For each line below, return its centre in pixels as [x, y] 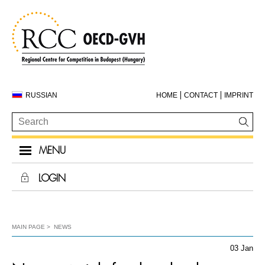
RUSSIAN [41, 95]
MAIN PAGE [28, 227]
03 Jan [242, 248]
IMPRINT [239, 95]
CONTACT [201, 95]
